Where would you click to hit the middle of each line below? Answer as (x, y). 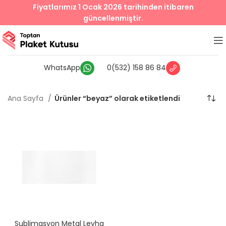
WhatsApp (62, 67)
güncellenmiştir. (113, 18)
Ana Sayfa (26, 98)
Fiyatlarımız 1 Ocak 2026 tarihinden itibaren (113, 7)
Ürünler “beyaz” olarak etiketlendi (117, 98)
